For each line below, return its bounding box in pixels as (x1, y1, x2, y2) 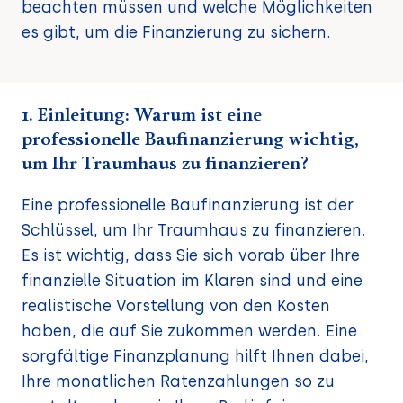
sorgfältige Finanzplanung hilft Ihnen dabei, (22, 346, 369, 366)
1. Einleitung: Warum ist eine (22, 106, 262, 125)
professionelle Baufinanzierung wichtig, (22, 130, 359, 149)
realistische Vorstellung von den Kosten (22, 296, 330, 316)
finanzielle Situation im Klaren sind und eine (22, 271, 363, 291)
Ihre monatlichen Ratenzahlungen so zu (22, 372, 335, 391)
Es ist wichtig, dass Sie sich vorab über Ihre (22, 246, 360, 265)
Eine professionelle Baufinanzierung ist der (22, 195, 354, 215)
